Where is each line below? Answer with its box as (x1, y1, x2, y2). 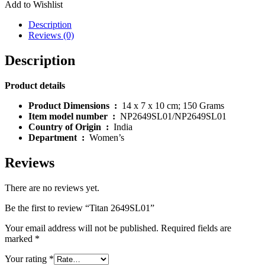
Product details (5, 80, 65, 91)
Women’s (89, 132, 124, 143)
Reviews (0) (28, 30, 74, 40)
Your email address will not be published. (5, 222, 159, 233)
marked (5, 233, 35, 244)
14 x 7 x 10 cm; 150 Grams (122, 100, 224, 111)
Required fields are (161, 222, 231, 233)
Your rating (5, 253, 49, 264)
